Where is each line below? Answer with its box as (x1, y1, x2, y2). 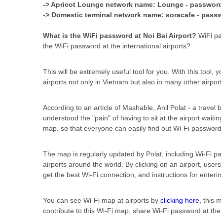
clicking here (160, 196, 199, 204)
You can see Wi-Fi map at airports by (43, 196, 160, 204)
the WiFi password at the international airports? (43, 41, 190, 50)
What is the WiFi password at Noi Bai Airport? (43, 31, 196, 39)
